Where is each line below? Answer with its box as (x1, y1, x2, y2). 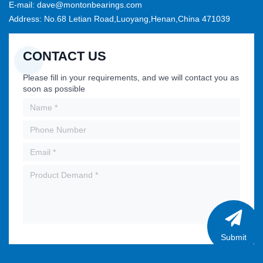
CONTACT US (23, 48, 106, 63)
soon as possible (23, 83, 85, 93)
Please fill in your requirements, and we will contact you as (23, 72, 239, 82)
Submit (221, 232, 247, 242)
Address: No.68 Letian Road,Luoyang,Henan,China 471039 (9, 14, 230, 23)
